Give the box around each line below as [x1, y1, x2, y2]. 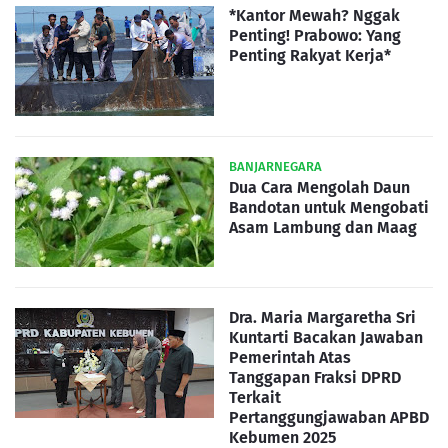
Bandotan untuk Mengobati [229, 198, 429, 218]
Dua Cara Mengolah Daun [229, 178, 410, 198]
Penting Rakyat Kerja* [229, 46, 391, 66]
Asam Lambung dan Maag [229, 218, 417, 238]
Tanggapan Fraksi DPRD [229, 368, 401, 388]
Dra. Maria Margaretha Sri [229, 308, 416, 328]
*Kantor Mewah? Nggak [229, 6, 400, 26]
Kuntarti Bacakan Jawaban [229, 328, 423, 348]
